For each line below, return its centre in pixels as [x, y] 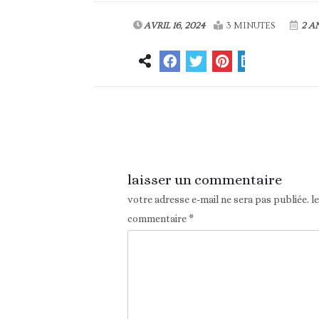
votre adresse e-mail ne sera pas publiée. [218, 200]
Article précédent [172, 128]
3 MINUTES [250, 26]
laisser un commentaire [204, 180]
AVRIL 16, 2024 [174, 26]
